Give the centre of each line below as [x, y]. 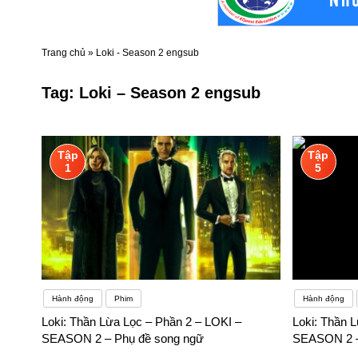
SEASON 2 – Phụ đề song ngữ [123, 339]
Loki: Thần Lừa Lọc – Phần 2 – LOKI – [141, 322]
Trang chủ [64, 53]
